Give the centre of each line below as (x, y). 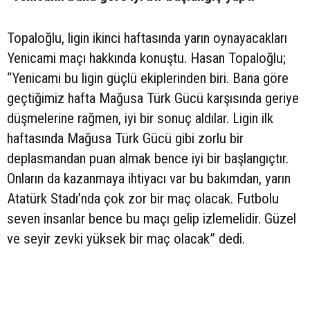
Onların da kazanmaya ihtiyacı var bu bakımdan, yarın (149, 178)
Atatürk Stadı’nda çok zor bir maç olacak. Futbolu (143, 198)
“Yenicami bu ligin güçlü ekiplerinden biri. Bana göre (148, 78)
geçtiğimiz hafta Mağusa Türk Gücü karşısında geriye (153, 98)
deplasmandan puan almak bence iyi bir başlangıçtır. (148, 158)
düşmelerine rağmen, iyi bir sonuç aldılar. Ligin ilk (140, 118)
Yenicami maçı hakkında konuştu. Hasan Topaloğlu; (146, 58)
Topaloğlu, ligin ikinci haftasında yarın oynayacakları (147, 38)
